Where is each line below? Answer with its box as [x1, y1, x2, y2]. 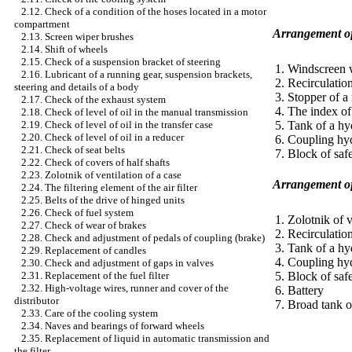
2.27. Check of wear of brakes [21, 219, 146, 231]
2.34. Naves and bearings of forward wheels [21, 320, 204, 332]
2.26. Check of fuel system [21, 207, 134, 218]
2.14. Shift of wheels [21, 43, 108, 55]
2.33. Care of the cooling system [21, 307, 158, 319]
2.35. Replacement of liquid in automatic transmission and [21, 332, 269, 344]
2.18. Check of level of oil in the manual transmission [21, 106, 248, 118]
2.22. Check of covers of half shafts [21, 156, 170, 168]
